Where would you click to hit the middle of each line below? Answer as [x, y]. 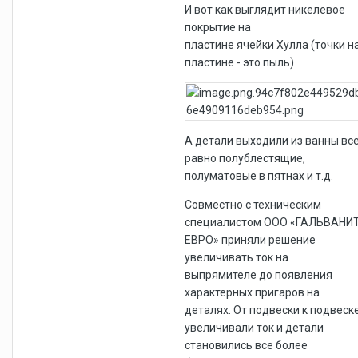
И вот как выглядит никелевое [265, 9]
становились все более [246, 345]
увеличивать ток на [237, 257]
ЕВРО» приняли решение [250, 239]
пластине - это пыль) [239, 62]
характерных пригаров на [252, 292]
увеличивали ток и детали [254, 327]
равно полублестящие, [245, 158]
